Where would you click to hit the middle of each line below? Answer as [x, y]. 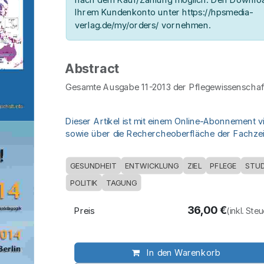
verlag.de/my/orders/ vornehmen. [143, 25]
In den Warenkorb [182, 253]
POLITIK [84, 183]
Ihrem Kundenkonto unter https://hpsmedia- [164, 12]
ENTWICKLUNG [152, 166]
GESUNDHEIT [93, 166]
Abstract [93, 69]
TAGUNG [121, 183]
